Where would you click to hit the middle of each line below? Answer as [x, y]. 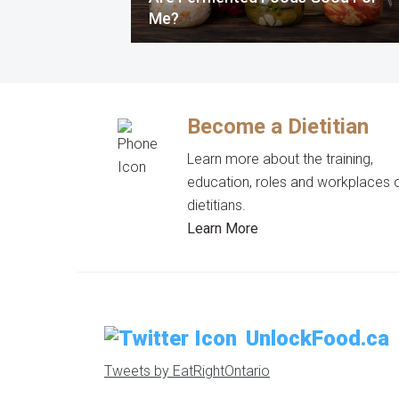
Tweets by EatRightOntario [187, 371]
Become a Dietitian [278, 126]
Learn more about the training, [281, 159]
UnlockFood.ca [318, 338]
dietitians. [217, 205]
